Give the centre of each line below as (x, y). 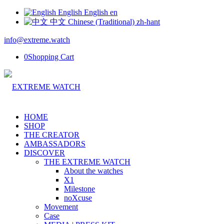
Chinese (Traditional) (101, 22)
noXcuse (78, 198)
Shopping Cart (51, 57)
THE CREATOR (52, 135)
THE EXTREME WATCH (87, 162)
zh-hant (148, 22)
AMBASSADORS (55, 144)
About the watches (93, 171)
